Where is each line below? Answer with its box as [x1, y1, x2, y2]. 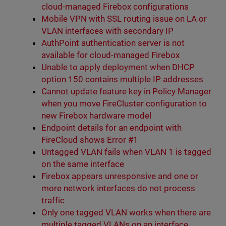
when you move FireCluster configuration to [41, 98, 207, 108]
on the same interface [41, 158, 124, 169]
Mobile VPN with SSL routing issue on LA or [41, 13, 207, 24]
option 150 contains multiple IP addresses [41, 74, 204, 84]
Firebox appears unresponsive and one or [41, 171, 199, 181]
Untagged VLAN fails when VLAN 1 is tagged [41, 146, 212, 157]
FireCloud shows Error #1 [41, 134, 138, 145]
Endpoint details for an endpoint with [41, 122, 182, 133]
